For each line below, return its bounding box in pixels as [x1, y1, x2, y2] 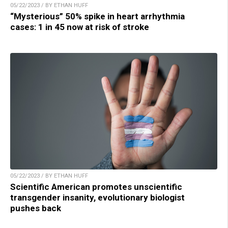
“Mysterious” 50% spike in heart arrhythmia [10, 11, 185, 22]
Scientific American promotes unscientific [10, 182, 182, 192]
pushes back [10, 203, 61, 214]
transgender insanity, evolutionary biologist [10, 192, 185, 203]
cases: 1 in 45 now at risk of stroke [10, 22, 149, 33]
